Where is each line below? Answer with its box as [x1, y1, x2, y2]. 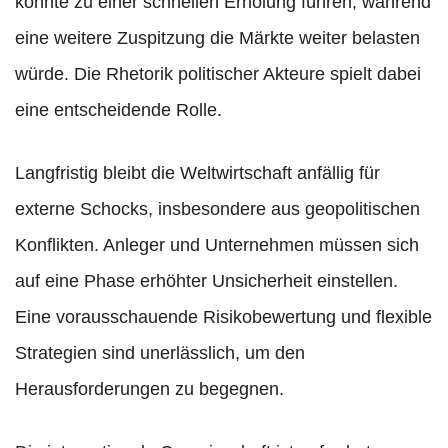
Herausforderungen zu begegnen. [15, 379, 284, 400]
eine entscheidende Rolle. [15, 100, 222, 121]
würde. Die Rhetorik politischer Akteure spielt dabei [15, 64, 421, 85]
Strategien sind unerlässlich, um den [15, 343, 305, 364]
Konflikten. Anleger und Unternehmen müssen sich [15, 235, 419, 256]
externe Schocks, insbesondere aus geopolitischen [15, 199, 420, 220]
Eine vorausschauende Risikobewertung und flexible [15, 307, 432, 328]
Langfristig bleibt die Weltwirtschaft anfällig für [15, 163, 380, 184]
